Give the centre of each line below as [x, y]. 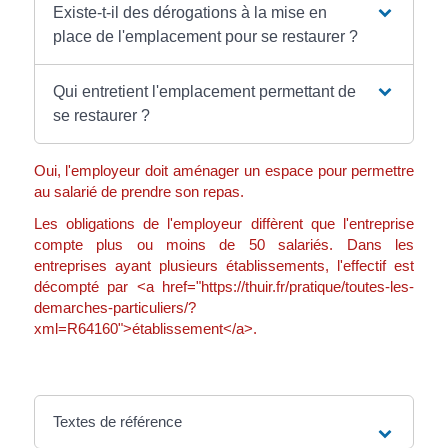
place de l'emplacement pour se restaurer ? [206, 37]
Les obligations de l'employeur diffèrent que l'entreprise [224, 223]
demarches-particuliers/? [114, 307]
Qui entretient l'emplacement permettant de [205, 92]
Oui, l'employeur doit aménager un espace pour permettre [224, 171]
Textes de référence [118, 421]
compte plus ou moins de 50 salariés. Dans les [224, 244]
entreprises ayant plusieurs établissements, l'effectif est [224, 265]
